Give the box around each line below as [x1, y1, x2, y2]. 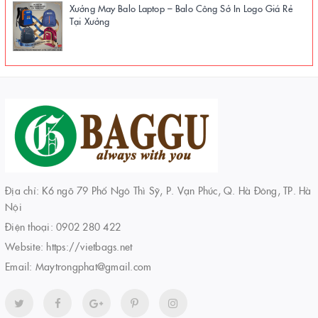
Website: [5, 238, 47, 253]
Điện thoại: [5, 219, 56, 234]
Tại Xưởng [70, 13, 110, 27]
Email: [5, 258, 35, 273]
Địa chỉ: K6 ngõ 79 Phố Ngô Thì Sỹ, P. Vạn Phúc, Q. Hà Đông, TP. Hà [5, 182, 312, 197]
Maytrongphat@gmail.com [35, 258, 152, 273]
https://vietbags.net [46, 238, 133, 253]
